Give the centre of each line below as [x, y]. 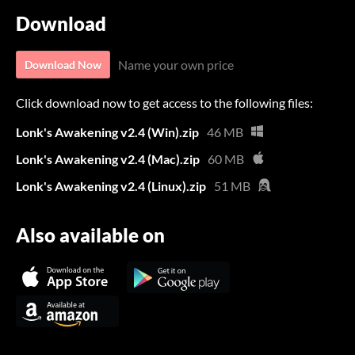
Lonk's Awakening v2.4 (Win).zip [107, 132]
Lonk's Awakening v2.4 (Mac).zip [108, 158]
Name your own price [176, 64]
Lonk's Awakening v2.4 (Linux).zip [111, 185]
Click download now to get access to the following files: [164, 102]
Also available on [90, 235]
